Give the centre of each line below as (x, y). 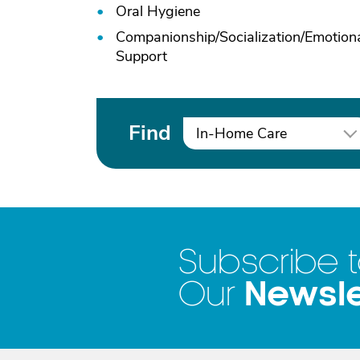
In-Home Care (241, 133)
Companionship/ (168, 37)
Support (141, 56)
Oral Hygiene (158, 11)
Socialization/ (262, 37)
